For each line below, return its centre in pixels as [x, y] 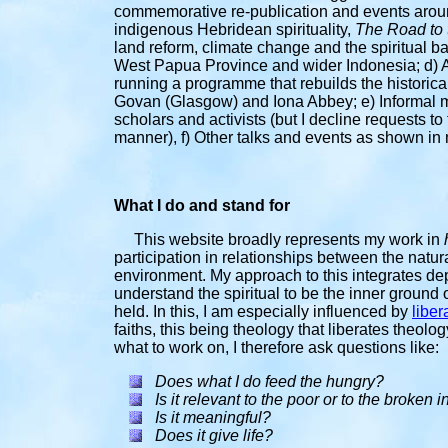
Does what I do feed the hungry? [271, 381]
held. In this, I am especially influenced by [263, 311]
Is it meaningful [208, 417]
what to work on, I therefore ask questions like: [276, 347]
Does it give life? [214, 435]
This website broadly [199, 239]
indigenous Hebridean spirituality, [234, 29]
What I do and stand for [202, 205]
